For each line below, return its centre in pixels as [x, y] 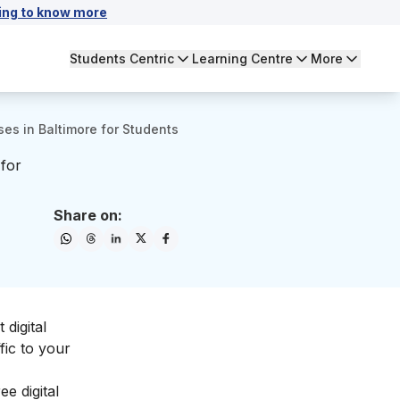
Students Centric [122, 58]
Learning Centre [242, 58]
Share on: [88, 215]
